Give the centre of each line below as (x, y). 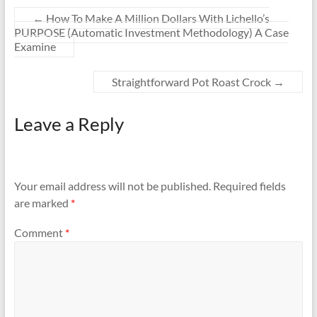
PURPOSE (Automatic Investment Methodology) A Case (151, 32)
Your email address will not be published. (112, 186)
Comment (39, 232)
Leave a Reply (69, 124)
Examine (35, 46)
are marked (42, 203)
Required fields (249, 186)
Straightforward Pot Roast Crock (193, 82)
